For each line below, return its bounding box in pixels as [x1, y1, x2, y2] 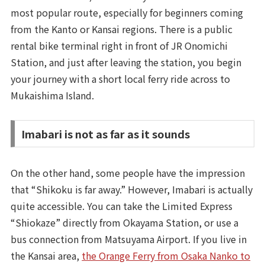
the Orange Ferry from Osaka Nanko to [82, 248, 251, 263]
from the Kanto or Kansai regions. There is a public [11, 21, 233, 36]
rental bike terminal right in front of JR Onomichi [11, 38, 228, 53]
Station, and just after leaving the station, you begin [11, 54, 242, 69]
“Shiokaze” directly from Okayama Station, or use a [11, 215, 239, 230]
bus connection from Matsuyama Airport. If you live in [11, 232, 247, 247]
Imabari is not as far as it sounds [21, 126, 190, 142]
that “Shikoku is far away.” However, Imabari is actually [11, 182, 253, 197]
